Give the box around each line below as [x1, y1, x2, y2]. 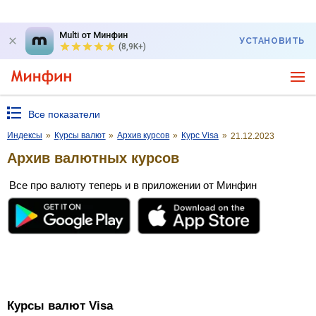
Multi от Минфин [59, 30, 128, 40]
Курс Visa [181, 130, 219, 140]
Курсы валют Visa [7, 299, 113, 313]
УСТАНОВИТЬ [239, 36, 305, 46]
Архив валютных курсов [7, 150, 179, 166]
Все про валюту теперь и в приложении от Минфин [9, 178, 257, 191]
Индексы [7, 130, 42, 140]
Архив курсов [117, 130, 170, 140]
